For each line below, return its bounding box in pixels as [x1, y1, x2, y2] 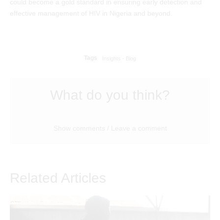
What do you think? [50, 87, 170, 103]
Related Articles [10, 170, 106, 186]
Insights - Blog [102, 55, 136, 61]
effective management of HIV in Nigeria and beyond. [10, 9, 172, 18]
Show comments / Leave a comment [53, 124, 167, 133]
